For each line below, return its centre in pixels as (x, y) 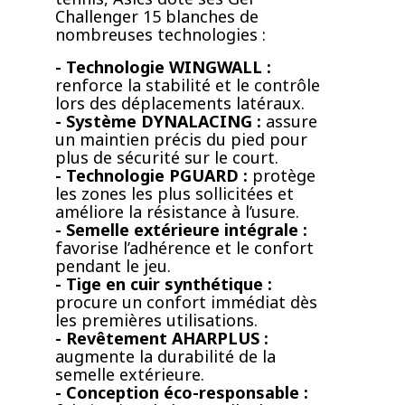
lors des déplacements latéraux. (180, 104)
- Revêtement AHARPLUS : (162, 339)
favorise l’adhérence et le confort (184, 248)
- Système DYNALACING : (158, 122)
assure (289, 122)
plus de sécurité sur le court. (167, 158)
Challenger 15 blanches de (157, 17)
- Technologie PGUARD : (151, 176)
